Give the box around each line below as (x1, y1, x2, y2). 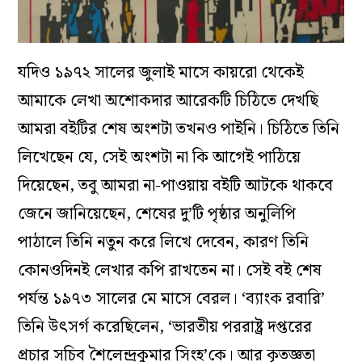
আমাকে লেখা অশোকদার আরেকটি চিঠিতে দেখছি (18, 88, 319, 115)
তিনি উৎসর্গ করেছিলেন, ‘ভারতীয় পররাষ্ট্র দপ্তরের (18, 314, 313, 341)
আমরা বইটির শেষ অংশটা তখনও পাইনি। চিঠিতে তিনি (18, 116, 340, 143)
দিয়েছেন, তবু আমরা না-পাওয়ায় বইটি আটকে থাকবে (18, 173, 334, 200)
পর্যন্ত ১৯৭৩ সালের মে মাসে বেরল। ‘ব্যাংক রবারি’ (18, 286, 326, 313)
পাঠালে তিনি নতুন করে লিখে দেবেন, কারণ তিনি (18, 229, 309, 256)
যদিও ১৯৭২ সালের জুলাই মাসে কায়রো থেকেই (18, 60, 305, 86)
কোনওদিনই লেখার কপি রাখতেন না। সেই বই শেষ (18, 258, 322, 284)
